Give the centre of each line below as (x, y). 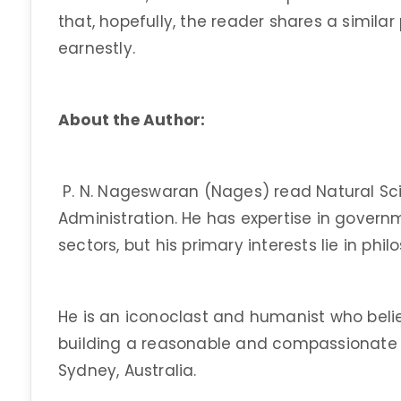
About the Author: (132, 120)
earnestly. (97, 48)
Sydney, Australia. (128, 371)
